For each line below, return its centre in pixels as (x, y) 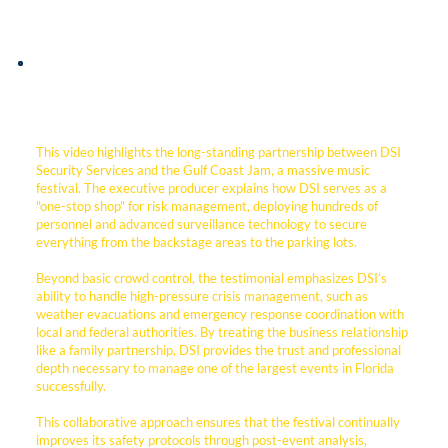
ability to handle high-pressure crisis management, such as (202, 296)
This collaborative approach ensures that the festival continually (218, 422)
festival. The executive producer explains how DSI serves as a (212, 188)
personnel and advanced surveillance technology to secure (202, 224)
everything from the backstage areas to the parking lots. (197, 242)
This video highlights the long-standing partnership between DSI (219, 152)
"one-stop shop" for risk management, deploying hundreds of (207, 206)
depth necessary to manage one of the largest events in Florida (215, 368)
